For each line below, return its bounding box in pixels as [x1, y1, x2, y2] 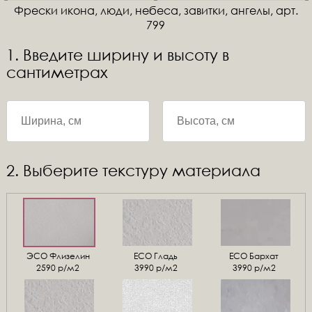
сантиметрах [6, 63, 108, 81]
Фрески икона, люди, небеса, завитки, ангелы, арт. [13, 3, 298, 17]
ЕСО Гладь [134, 249, 178, 262]
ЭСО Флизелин [26, 249, 90, 262]
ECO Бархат [229, 249, 279, 262]
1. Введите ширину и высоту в [6, 46, 229, 63]
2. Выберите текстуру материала [6, 162, 260, 179]
